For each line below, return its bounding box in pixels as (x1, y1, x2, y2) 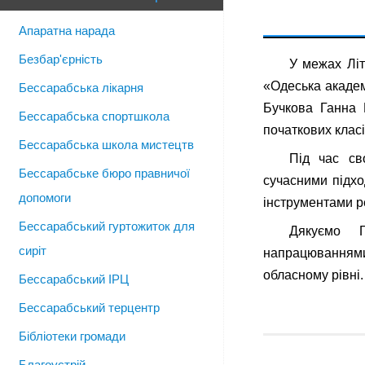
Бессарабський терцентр (19, 301, 160, 314)
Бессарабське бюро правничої (19, 166, 190, 180)
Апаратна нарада (19, 24, 115, 37)
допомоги (19, 191, 71, 204)
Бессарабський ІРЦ (19, 272, 129, 286)
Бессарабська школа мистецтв (19, 138, 194, 152)
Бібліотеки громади (19, 329, 125, 343)
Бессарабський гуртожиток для (19, 219, 195, 233)
